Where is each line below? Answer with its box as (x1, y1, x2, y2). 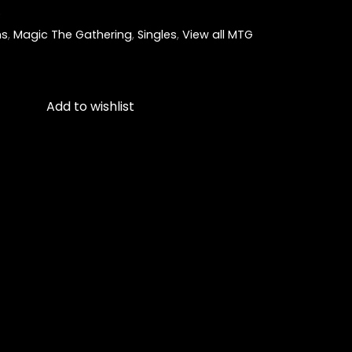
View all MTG (182, 27, 253, 43)
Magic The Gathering (13, 27, 132, 43)
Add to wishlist (46, 97, 134, 116)
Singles (137, 27, 177, 43)
